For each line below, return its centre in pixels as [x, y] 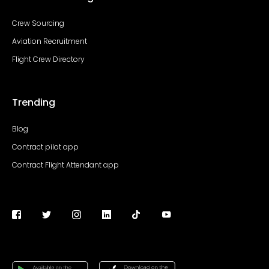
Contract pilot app [45, 147]
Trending [34, 103]
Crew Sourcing [38, 23]
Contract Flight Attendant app [65, 165]
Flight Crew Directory [48, 59]
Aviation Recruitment [50, 41]
